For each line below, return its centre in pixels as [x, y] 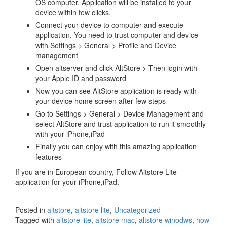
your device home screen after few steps [101, 101]
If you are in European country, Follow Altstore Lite [96, 172]
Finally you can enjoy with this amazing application [116, 146]
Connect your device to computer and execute [109, 25]
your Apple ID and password [81, 78]
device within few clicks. [73, 12]
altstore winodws [165, 220]
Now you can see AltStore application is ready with [116, 91]
